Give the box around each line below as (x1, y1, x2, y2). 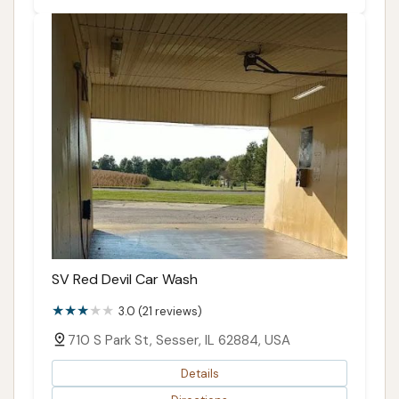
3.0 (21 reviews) (118, 304, 202, 320)
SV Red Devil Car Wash (52, 270, 198, 289)
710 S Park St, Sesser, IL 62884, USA (68, 331, 290, 350)
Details (180, 365, 219, 381)
